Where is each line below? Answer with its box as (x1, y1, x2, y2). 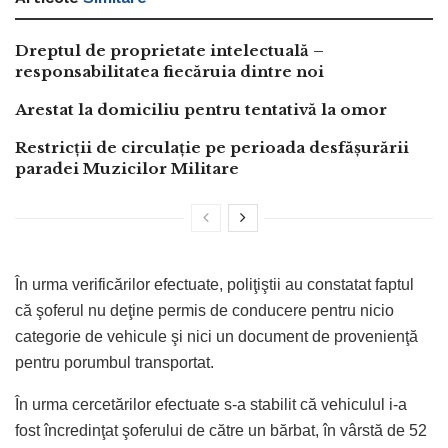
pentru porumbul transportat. (15, 353, 214, 371)
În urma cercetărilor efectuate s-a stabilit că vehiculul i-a (15, 395, 407, 413)
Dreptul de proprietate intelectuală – (15, 40, 324, 60)
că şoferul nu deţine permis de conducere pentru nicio (15, 301, 394, 319)
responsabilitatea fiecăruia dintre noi (15, 61, 324, 81)
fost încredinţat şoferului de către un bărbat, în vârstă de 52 (15, 421, 427, 439)
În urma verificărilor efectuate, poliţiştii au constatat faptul (15, 275, 414, 293)
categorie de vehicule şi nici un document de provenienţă (15, 327, 418, 345)
